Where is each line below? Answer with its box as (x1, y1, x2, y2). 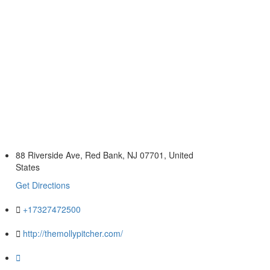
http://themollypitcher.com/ (23, 227, 123, 240)
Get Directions (16, 179, 70, 192)
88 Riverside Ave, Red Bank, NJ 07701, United (16, 149, 193, 162)
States (16, 161, 40, 174)
